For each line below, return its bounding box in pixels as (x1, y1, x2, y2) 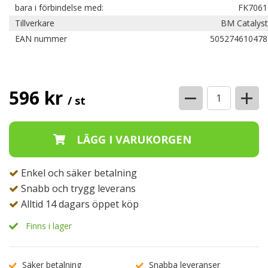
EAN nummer (15, 33, 67, 44)
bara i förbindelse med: (15, 2, 106, 13)
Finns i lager (26, 220, 72, 232)
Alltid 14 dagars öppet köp (19, 197, 139, 211)
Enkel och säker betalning (19, 166, 137, 179)
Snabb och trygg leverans (19, 182, 136, 195)
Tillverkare (15, 17, 54, 29)
